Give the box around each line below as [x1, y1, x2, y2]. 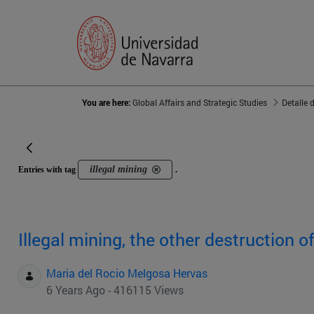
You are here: [82, 97, 132, 109]
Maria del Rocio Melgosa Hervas [46, 266, 207, 281]
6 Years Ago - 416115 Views [46, 282, 184, 298]
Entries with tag [18, 165, 78, 175]
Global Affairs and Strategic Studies [132, 97, 267, 109]
